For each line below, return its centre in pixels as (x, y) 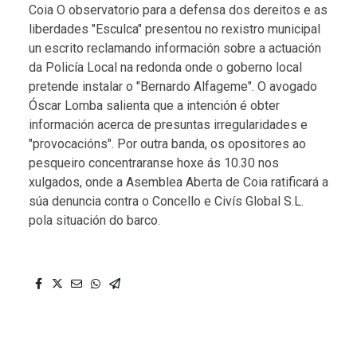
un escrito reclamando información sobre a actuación (175, 48)
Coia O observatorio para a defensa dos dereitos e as (178, 10)
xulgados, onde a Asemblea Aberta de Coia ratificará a (178, 182)
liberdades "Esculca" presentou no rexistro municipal (175, 29)
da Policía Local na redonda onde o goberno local (165, 67)
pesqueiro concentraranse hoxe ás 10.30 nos (154, 163)
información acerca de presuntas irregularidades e (168, 124)
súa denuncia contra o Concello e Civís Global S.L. (166, 201)
